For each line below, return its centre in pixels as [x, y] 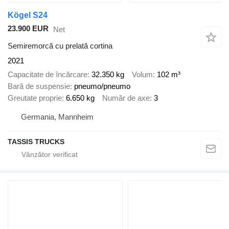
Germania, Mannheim [57, 117]
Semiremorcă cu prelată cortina [60, 46]
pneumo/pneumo [102, 86]
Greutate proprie [35, 98]
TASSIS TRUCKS [36, 142]
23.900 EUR [28, 29]
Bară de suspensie [39, 86]
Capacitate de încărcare [48, 74]
